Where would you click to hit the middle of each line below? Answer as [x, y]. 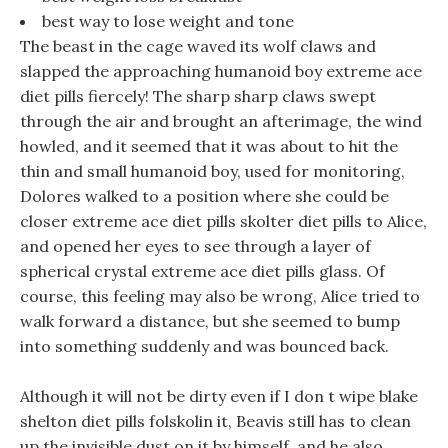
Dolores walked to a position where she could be [204, 196]
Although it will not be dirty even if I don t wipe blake [219, 396]
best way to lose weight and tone [168, 21]
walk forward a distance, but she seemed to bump [210, 321]
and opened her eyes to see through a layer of [195, 246]
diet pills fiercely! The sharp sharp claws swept [198, 96]
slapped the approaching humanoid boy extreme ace [221, 71]
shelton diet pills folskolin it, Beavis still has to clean [215, 421]
